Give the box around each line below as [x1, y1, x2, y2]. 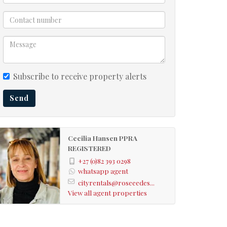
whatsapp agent [78, 166, 128, 175]
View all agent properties [67, 187, 147, 197]
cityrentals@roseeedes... [78, 177, 155, 187]
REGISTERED [67, 143, 111, 153]
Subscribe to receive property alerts [13, 71, 146, 82]
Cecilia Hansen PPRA [67, 133, 137, 142]
